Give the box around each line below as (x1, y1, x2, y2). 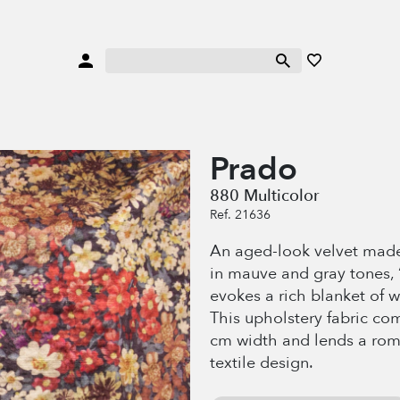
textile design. (210, 352, 313, 375)
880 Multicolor (210, 185, 320, 208)
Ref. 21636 (210, 206, 271, 224)
